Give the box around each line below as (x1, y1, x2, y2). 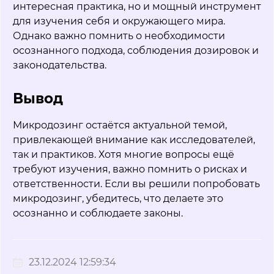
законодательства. (13, 59, 106, 72)
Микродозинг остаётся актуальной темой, (13, 119, 227, 131)
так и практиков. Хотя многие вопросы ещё (13, 149, 234, 161)
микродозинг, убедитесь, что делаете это (13, 193, 223, 205)
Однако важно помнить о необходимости (13, 30, 225, 42)
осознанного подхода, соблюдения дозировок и (13, 45, 259, 57)
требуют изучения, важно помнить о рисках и (13, 163, 247, 176)
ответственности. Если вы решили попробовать (13, 178, 260, 190)
